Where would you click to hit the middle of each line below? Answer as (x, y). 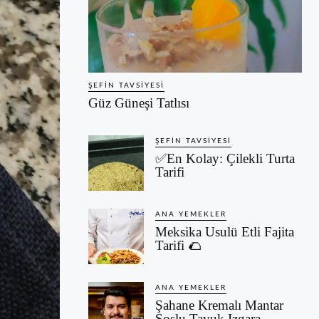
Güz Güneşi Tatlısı (139, 103)
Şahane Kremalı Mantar (219, 305)
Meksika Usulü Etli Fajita (225, 232)
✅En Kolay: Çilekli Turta (225, 159)
